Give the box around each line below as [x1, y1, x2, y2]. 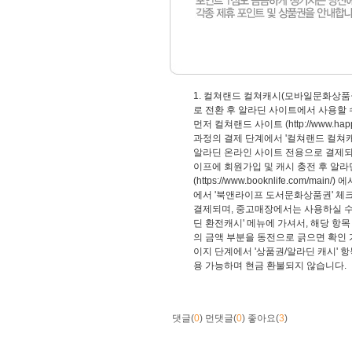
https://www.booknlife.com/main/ [196, 175, 332, 187]
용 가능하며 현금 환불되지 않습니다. [193, 260, 346, 272]
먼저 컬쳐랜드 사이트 [193, 119, 285, 130]
